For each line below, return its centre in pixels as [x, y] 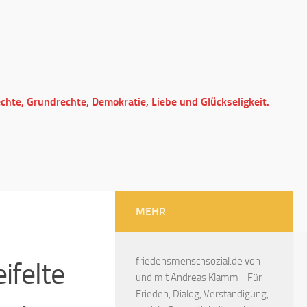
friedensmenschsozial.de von [198, 261]
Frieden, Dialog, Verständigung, [202, 294]
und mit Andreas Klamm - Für [199, 278]
